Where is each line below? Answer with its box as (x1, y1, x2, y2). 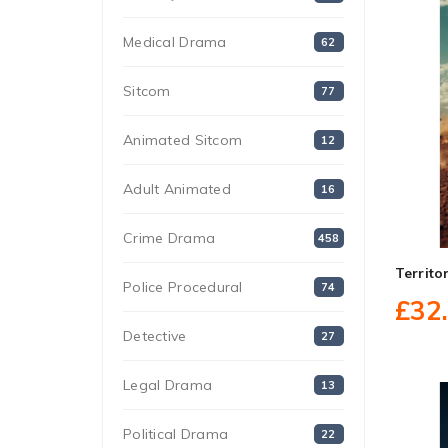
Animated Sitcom (123, 131, 243, 149)
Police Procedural (123, 278, 243, 296)
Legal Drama (123, 376, 213, 394)
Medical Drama (123, 33, 227, 51)
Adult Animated (123, 180, 231, 198)
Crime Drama (123, 229, 216, 247)
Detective (123, 327, 187, 345)
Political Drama (123, 425, 229, 443)
